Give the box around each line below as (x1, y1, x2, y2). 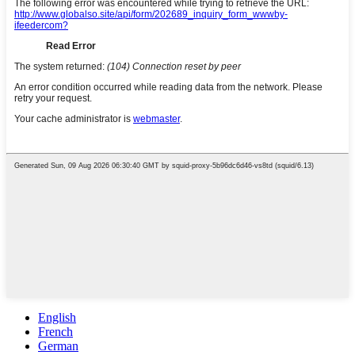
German (38, 338, 78, 353)
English (38, 310, 76, 324)
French (38, 324, 73, 338)
